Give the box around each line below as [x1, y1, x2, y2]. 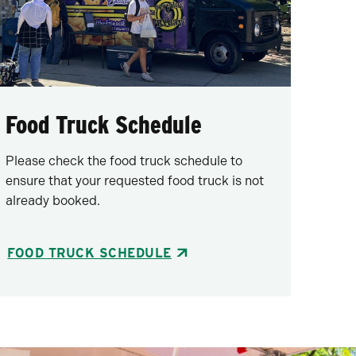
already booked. [6, 192, 101, 208]
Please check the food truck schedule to [6, 153, 243, 168]
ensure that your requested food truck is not [6, 172, 265, 188]
